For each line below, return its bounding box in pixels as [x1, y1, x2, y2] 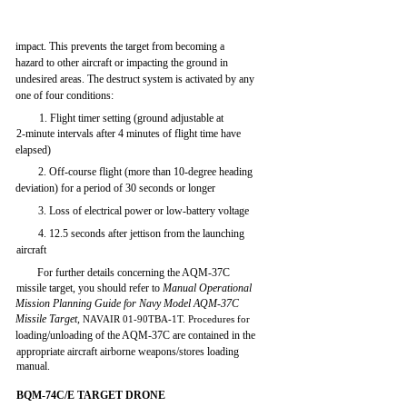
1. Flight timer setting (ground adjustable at [39, 112, 224, 124]
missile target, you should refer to [16, 282, 164, 294]
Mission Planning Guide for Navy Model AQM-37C [15, 297, 240, 310]
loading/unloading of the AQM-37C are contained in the [15, 329, 256, 342]
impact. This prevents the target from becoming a [15, 40, 225, 53]
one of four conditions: [15, 89, 114, 102]
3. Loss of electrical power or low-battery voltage [38, 204, 250, 217]
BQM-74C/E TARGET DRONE [16, 389, 166, 402]
